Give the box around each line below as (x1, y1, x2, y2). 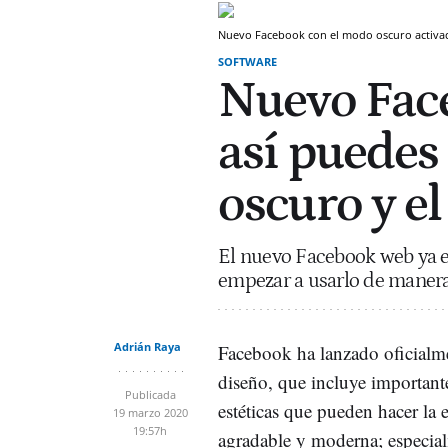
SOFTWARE (218, 54, 277, 69)
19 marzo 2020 (112, 405, 188, 420)
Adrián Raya (114, 339, 181, 354)
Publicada (124, 387, 176, 402)
